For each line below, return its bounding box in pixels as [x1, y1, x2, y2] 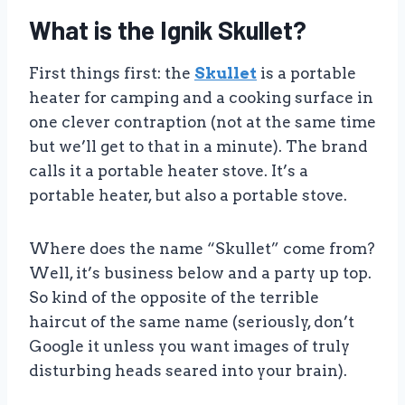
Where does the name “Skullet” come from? [29, 240, 375, 259]
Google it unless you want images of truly [29, 337, 350, 356]
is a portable [257, 64, 356, 83]
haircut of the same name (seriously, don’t [29, 313, 354, 332]
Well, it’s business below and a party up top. [29, 264, 372, 283]
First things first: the [29, 64, 194, 83]
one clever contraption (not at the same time [29, 113, 376, 132]
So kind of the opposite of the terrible [29, 288, 319, 307]
